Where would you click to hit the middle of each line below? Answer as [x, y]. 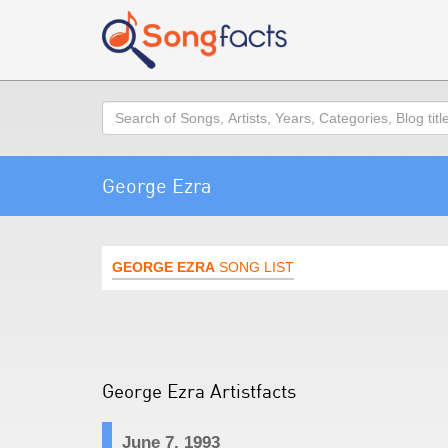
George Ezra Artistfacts [199, 390]
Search [125, 110]
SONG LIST [254, 267]
